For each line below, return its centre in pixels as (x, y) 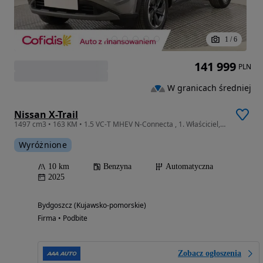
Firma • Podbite (63, 218)
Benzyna (117, 166)
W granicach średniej (209, 88)
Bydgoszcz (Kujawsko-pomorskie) (92, 205)
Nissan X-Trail (46, 114)
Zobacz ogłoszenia (210, 253)
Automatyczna (189, 166)
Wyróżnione (43, 144)
